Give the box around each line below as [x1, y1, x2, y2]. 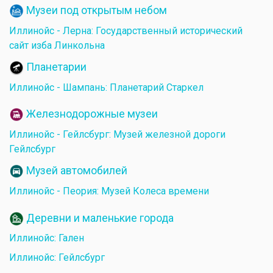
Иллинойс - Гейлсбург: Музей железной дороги [9, 129, 225, 141]
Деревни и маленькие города [26, 211, 174, 224]
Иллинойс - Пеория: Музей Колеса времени [9, 185, 209, 197]
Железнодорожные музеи [26, 108, 158, 121]
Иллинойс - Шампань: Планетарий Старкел [9, 82, 204, 94]
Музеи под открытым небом [26, 4, 167, 16]
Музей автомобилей [26, 165, 127, 177]
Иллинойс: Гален [9, 232, 84, 244]
